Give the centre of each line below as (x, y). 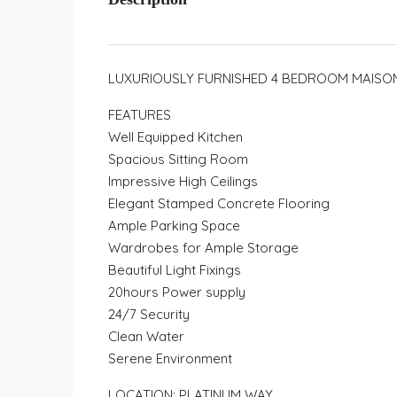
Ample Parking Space (174, 226)
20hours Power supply (177, 292)
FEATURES (140, 115)
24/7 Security (149, 314)
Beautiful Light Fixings (175, 270)
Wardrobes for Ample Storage (203, 248)
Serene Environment (170, 358)
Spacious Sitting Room (178, 159)
